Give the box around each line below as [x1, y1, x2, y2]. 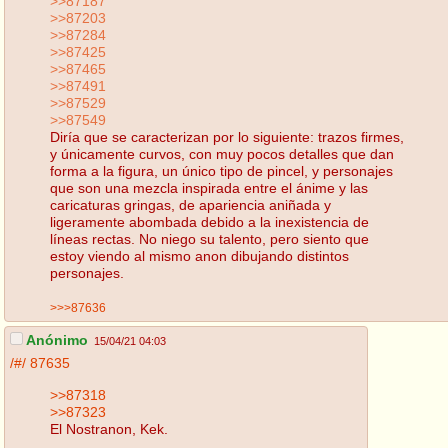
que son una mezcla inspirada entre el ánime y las [50, 179, 368, 196]
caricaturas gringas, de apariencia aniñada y [50, 196, 331, 213]
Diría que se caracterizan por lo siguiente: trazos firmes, [50, 128, 404, 145]
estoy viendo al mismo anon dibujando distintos [50, 247, 349, 264]
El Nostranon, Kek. [50, 420, 168, 437]
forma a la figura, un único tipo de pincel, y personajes [50, 162, 393, 179]
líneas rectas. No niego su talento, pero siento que [50, 230, 369, 247]
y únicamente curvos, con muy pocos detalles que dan [50, 145, 394, 162]
